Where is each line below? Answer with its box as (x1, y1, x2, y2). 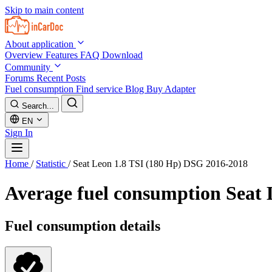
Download (102, 50, 143, 60)
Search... (22, 101, 54, 110)
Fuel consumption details (5, 217, 160, 234)
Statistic (36, 158, 68, 169)
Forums (5, 73, 36, 83)
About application (5, 39, 76, 49)
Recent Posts (36, 73, 86, 83)
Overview (5, 50, 46, 60)
